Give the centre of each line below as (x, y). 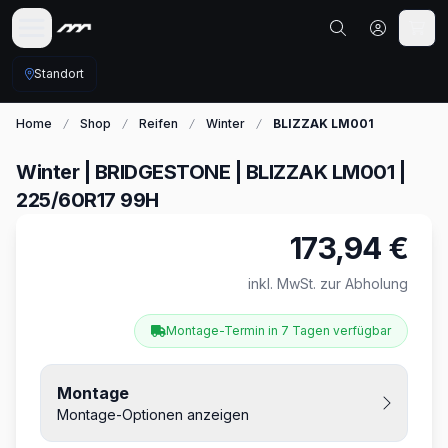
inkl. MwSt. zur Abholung (328, 283)
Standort (59, 73)
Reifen (158, 123)
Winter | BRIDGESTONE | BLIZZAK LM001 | (210, 172)
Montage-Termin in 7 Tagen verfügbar (278, 330)
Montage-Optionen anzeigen (153, 414)
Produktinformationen (122, 241)
